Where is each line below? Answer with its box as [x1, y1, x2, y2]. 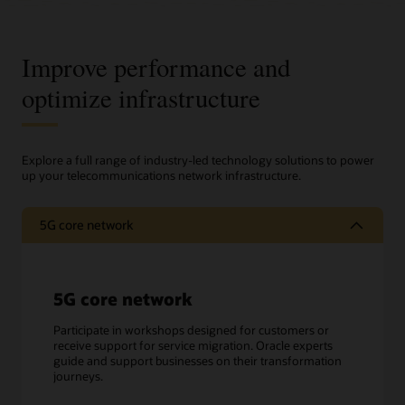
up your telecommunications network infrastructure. [22, 168, 301, 184]
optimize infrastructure [22, 80, 260, 115]
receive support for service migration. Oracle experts [53, 338, 333, 353]
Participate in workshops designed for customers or [53, 323, 329, 337]
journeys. [53, 369, 103, 383]
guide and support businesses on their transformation [53, 353, 342, 368]
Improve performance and [22, 49, 290, 84]
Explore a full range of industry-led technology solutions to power [22, 153, 374, 168]
